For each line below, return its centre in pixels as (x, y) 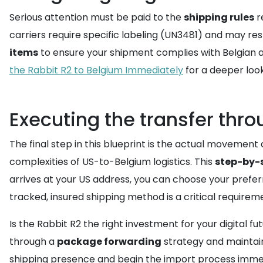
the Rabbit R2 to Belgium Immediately (96, 70)
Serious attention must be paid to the (97, 17)
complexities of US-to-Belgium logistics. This (112, 162)
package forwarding (109, 242)
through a (33, 242)
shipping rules (219, 17)
